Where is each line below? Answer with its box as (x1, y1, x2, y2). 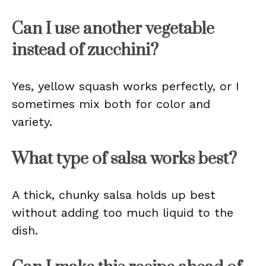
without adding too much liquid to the (12, 205, 233, 220)
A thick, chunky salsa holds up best (12, 188, 216, 202)
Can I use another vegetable (12, 18, 214, 39)
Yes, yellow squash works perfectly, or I (12, 79, 239, 93)
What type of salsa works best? (12, 148, 237, 169)
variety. (12, 115, 52, 129)
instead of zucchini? (12, 40, 159, 61)
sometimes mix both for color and (12, 97, 210, 111)
